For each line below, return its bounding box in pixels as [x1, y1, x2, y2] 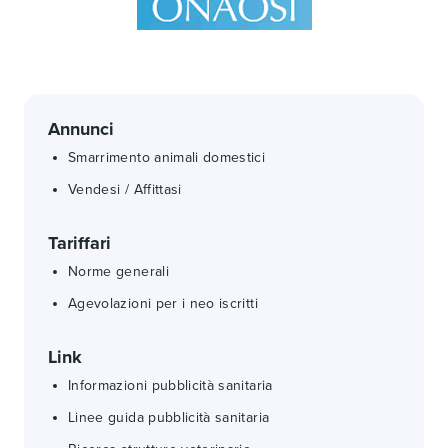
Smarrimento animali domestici [68, 149, 266, 166]
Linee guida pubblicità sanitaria [68, 409, 270, 426]
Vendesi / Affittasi [68, 181, 182, 198]
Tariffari [48, 232, 111, 254]
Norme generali [68, 263, 169, 280]
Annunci [48, 118, 114, 140]
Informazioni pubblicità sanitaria [68, 377, 273, 394]
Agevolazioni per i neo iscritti [68, 295, 258, 312]
